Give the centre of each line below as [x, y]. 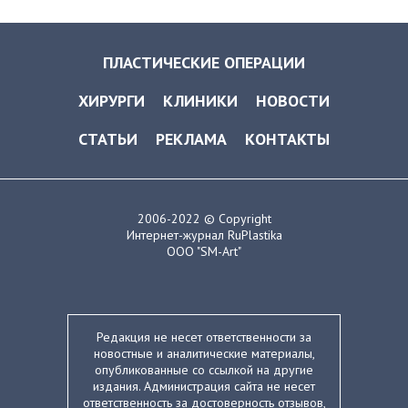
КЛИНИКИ [200, 100]
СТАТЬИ [108, 138]
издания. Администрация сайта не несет [204, 386]
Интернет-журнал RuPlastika [204, 235]
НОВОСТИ [293, 100]
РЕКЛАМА [191, 138]
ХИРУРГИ [112, 100]
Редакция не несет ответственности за [204, 337]
